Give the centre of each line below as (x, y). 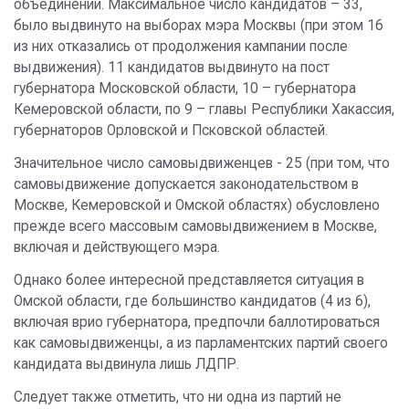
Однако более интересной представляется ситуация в (189, 280)
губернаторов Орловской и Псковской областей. (171, 131)
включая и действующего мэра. (119, 247)
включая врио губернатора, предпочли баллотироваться (197, 322)
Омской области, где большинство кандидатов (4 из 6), (192, 301)
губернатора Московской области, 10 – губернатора (185, 89)
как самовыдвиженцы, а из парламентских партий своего (201, 343)
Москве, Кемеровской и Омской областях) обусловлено (197, 205)
